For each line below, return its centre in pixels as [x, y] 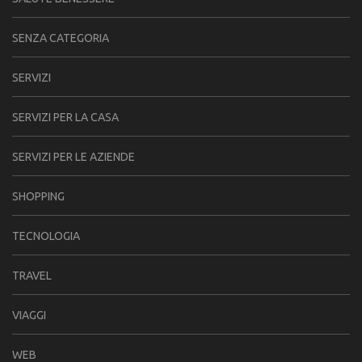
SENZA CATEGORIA [61, 38]
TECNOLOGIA [46, 236]
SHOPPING [38, 196]
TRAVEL [32, 276]
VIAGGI [29, 315]
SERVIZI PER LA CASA [65, 117]
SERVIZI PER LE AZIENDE [74, 157]
